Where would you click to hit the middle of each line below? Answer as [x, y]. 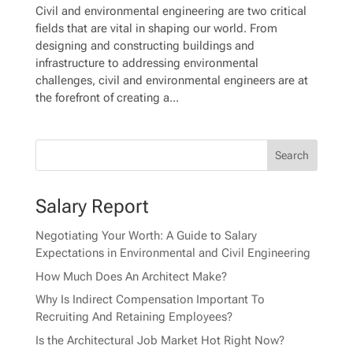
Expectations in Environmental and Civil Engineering [173, 253]
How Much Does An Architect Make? [131, 276]
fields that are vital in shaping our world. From [156, 29]
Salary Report [92, 207]
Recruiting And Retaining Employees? [134, 317]
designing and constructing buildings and [145, 46]
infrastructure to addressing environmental [147, 63]
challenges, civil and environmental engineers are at [171, 81]
